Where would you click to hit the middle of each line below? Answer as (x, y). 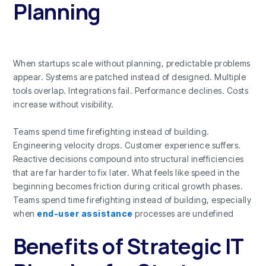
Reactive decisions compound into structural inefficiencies (128, 159)
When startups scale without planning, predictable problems (132, 64)
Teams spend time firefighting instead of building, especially (132, 199)
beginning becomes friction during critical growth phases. (128, 186)
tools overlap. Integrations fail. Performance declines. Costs (131, 91)
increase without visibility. (63, 104)
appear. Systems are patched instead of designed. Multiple (129, 77)
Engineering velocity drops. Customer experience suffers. (127, 145)
